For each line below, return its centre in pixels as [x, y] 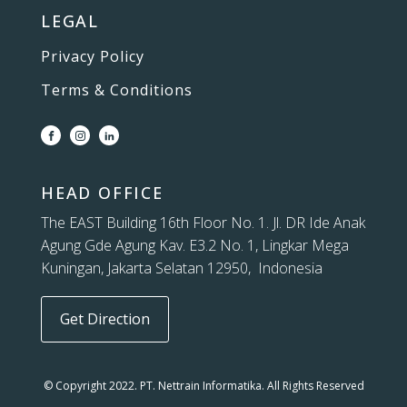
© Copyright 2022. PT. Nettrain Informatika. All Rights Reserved [203, 386]
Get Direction [104, 319]
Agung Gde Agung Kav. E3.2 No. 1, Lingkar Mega [195, 246]
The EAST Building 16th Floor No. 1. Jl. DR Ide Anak [203, 223]
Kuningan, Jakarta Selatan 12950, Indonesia [182, 268]
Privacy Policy [93, 57]
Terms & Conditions [117, 90]
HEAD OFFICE [102, 193]
